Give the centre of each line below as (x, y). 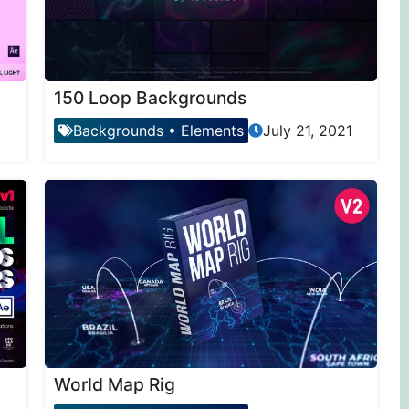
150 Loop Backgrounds (150, 98)
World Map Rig (114, 384)
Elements (212, 131)
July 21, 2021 (307, 131)
